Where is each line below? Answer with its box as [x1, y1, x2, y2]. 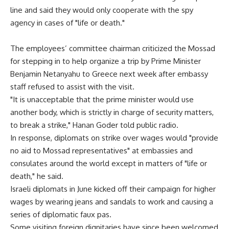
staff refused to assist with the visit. [10, 82, 134, 91]
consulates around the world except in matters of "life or [10, 158, 207, 168]
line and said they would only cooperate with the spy [10, 5, 193, 15]
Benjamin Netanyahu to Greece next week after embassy [10, 69, 208, 79]
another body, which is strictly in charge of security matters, [10, 107, 214, 117]
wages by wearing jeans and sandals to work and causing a [10, 197, 213, 207]
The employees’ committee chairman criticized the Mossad [10, 43, 215, 53]
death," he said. [10, 171, 63, 181]
